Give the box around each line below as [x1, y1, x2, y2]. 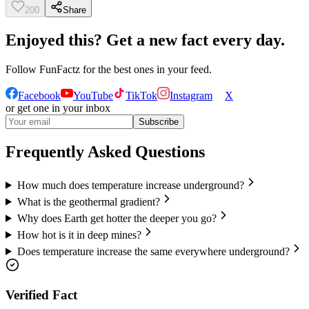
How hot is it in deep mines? [17, 228, 141, 241]
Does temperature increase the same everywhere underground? [17, 245, 290, 257]
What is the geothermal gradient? [17, 195, 160, 208]
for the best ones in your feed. [80, 63, 212, 76]
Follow [6, 63, 39, 76]
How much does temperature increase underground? [17, 179, 244, 191]
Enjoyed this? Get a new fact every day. [6, 31, 285, 50]
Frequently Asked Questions [6, 142, 205, 161]
